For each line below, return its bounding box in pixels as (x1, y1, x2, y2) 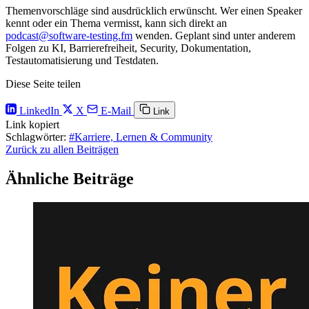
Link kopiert (6, 119, 59, 131)
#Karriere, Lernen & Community (69, 131, 212, 143)
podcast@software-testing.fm (6, 30, 132, 42)
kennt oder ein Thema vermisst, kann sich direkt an (6, 17, 227, 30)
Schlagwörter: (6, 131, 66, 143)
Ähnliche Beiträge (6, 170, 134, 188)
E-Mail (98, 105, 134, 117)
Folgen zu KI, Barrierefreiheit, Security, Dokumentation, (6, 42, 251, 54)
